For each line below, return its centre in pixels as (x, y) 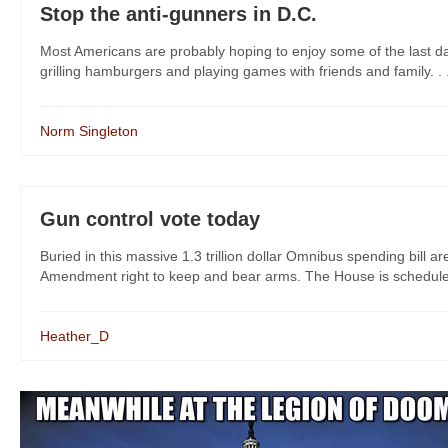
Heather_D (74, 336)
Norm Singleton (89, 131)
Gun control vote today (150, 219)
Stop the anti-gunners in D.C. (178, 14)
